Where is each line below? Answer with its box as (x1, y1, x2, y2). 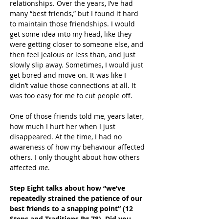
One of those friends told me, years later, (10, 111, 146, 121)
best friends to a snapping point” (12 (10, 204, 135, 213)
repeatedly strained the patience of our (10, 194, 144, 203)
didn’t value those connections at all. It (10, 81, 138, 90)
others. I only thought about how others (10, 153, 142, 162)
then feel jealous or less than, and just (10, 50, 137, 59)
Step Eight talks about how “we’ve (10, 183, 127, 193)
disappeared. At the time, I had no (10, 132, 124, 141)
